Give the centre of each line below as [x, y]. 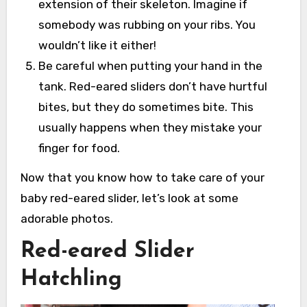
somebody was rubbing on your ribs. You [147, 24]
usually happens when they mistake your [150, 127]
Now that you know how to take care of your [142, 177]
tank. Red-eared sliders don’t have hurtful [152, 86]
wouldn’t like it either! [97, 45]
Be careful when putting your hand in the [150, 65]
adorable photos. [66, 218]
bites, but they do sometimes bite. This [146, 107]
